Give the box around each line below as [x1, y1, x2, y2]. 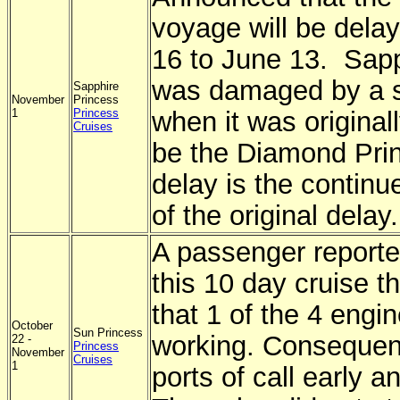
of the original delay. [152, 200, 398, 230]
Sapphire [73, 79, 119, 93]
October [12, 319, 53, 332]
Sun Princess [73, 326, 143, 339]
